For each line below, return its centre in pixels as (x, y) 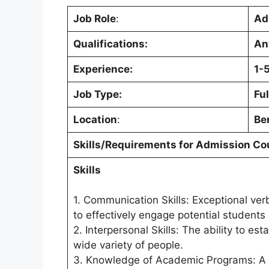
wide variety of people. (128, 245)
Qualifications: (110, 44)
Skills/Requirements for (134, 145)
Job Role (94, 19)
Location (95, 120)
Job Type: (97, 95)
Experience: (103, 69)
